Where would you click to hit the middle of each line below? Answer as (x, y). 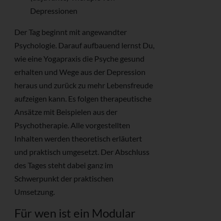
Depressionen (54, 11)
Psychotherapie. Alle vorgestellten (72, 125)
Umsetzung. (35, 192)
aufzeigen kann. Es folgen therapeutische (83, 99)
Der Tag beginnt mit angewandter (71, 32)
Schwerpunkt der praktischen (64, 179)
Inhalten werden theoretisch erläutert (78, 139)
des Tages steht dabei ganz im (64, 165)
